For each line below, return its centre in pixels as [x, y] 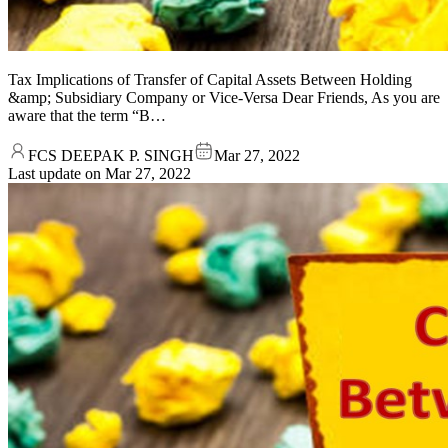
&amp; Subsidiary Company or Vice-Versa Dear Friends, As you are [224, 97]
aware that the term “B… [87, 115]
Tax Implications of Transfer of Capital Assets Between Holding [210, 79]
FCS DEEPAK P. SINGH [111, 155]
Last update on [56, 173]
